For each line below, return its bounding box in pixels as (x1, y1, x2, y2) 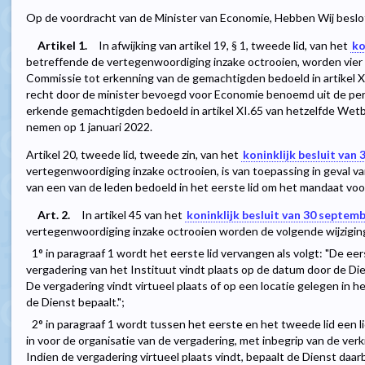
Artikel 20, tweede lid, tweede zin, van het (26, 147, 241, 162)
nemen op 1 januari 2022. (26, 120, 152, 134)
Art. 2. (37, 208, 70, 222)
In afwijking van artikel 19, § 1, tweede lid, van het (99, 38, 350, 53)
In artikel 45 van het (81, 208, 185, 222)
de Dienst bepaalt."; (26, 295, 125, 310)
